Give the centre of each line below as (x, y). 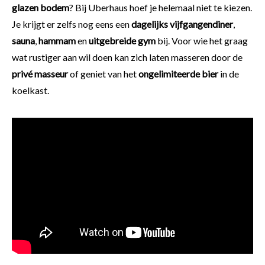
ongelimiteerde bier (179, 74)
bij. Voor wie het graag (202, 41)
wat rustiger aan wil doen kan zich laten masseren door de (127, 57)
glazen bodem (41, 8)
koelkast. (31, 91)
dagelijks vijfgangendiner (182, 24)
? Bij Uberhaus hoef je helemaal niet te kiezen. (161, 8)
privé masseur (40, 74)
